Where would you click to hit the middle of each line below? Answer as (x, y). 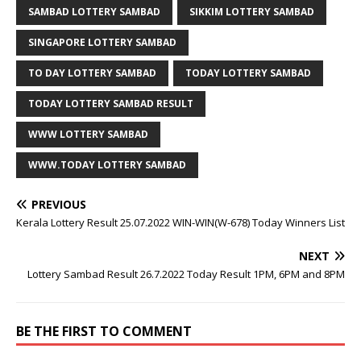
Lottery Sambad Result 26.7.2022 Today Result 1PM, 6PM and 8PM (186, 274)
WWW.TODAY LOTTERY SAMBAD (107, 165)
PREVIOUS (59, 204)
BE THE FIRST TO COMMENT (104, 331)
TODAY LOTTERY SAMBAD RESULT (111, 104)
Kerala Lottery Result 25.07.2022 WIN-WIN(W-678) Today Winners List (180, 222)
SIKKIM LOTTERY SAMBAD (252, 12)
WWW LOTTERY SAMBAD (88, 134)
